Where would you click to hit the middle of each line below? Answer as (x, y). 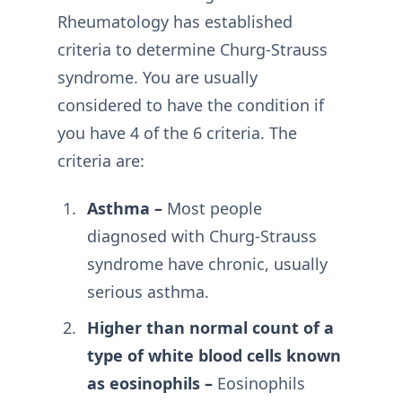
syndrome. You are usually (157, 77)
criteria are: (101, 160)
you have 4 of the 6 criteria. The (177, 132)
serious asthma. (148, 292)
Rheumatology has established (175, 21)
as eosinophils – (149, 383)
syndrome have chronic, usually (207, 264)
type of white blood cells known (214, 355)
